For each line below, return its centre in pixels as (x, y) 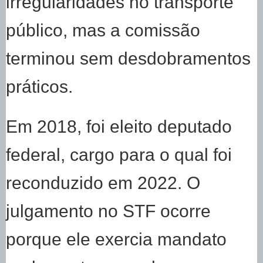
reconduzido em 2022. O (103, 183)
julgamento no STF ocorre (108, 211)
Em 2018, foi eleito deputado (119, 127)
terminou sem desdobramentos (128, 58)
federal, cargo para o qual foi (119, 155)
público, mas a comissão (103, 30)
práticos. (39, 87)
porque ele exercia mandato (116, 239)
